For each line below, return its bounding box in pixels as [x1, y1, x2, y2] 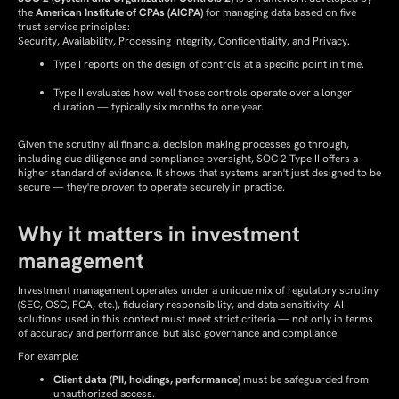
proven [102, 180, 135, 194]
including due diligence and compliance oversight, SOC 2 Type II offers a [18, 151, 358, 166]
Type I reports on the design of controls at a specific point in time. [53, 57, 364, 71]
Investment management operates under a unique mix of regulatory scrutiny [18, 283, 379, 297]
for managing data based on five [203, 5, 356, 20]
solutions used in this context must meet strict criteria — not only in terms [18, 312, 373, 326]
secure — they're [18, 180, 102, 194]
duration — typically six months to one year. [53, 100, 264, 114]
